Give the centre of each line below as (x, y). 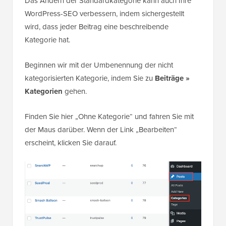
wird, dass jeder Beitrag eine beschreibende (97, 27)
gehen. (75, 92)
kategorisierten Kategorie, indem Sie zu (90, 78)
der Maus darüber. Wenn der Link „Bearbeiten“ (101, 130)
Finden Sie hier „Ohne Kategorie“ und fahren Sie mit (109, 117)
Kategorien (44, 92)
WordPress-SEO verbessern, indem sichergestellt (104, 14)
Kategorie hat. (47, 40)
